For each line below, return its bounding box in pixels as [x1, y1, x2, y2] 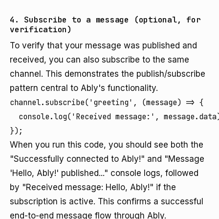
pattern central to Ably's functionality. [10, 83, 158, 93]
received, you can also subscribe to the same [10, 55, 189, 65]
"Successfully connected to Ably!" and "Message [10, 154, 204, 164]
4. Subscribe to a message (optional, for [10, 15, 201, 25]
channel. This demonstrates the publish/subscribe [10, 69, 205, 79]
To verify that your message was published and [10, 41, 197, 50]
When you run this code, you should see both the [10, 140, 203, 150]
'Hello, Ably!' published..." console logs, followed [10, 168, 198, 178]
